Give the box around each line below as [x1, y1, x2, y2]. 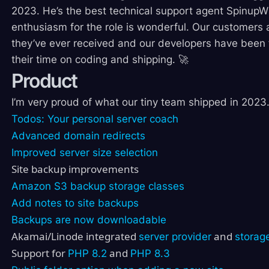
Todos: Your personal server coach [11, 113, 178, 125]
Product [11, 69, 77, 93]
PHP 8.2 [67, 247, 107, 260]
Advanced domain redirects [11, 130, 145, 142]
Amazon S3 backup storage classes [11, 180, 184, 193]
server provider [138, 231, 211, 243]
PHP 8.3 [130, 247, 170, 260]
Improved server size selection [11, 147, 158, 159]
